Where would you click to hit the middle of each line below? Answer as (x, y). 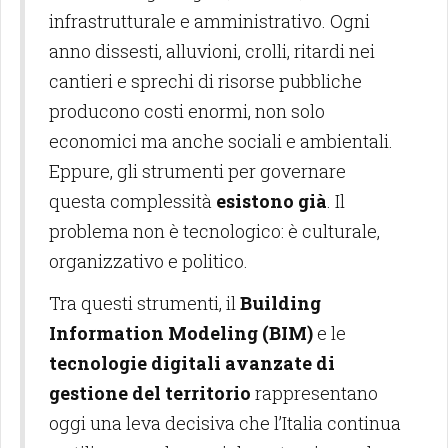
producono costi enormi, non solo (187, 111)
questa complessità (132, 201)
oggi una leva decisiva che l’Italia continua (225, 423)
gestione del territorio (150, 393)
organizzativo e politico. (148, 261)
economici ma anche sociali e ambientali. (221, 141)
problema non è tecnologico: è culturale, (214, 231)
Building (280, 303)
